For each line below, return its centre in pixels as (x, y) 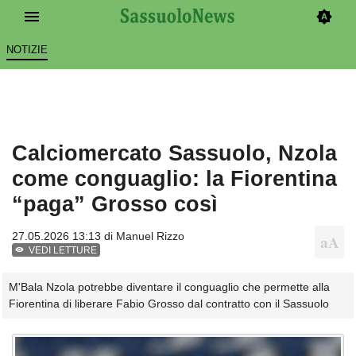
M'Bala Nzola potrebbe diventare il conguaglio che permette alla (169, 286)
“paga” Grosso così (115, 204)
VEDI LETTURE (63, 251)
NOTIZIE (27, 50)
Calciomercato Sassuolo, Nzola (174, 153)
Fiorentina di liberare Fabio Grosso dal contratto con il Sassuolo (169, 303)
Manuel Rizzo (150, 236)
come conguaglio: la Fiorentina (174, 179)
